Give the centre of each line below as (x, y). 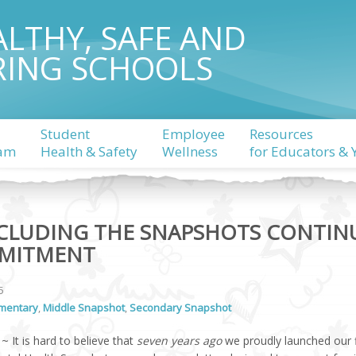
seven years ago (180, 341)
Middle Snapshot (83, 308)
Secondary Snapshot (180, 308)
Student (65, 134)
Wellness (190, 151)
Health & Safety (89, 151)
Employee (193, 134)
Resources (281, 134)
